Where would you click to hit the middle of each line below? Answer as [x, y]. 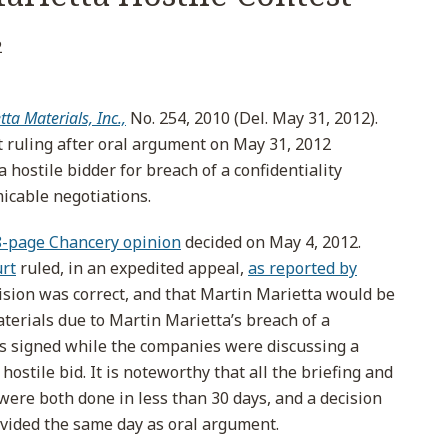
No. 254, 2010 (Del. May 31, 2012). [254, 118]
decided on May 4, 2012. [271, 242]
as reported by [302, 268]
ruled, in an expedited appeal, [132, 268]
